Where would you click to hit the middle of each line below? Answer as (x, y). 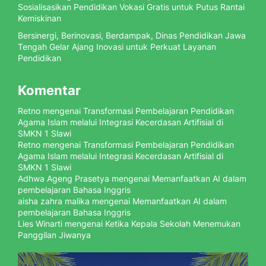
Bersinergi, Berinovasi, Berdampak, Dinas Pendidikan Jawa (132, 35)
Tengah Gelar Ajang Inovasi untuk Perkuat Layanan (117, 46)
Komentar (49, 90)
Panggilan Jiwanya (54, 235)
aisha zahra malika (54, 201)
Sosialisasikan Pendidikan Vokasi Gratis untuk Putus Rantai (131, 7)
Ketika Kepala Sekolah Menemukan (173, 223)
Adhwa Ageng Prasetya (64, 178)
